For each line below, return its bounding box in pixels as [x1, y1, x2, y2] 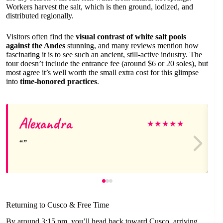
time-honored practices [20, 77, 97, 86]
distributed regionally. [6, 11, 74, 20]
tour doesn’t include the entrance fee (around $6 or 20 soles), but [6, 59, 208, 68]
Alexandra [19, 114, 72, 133]
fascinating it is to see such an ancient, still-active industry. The [6, 50, 202, 59]
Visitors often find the [6, 32, 76, 41]
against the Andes [6, 41, 65, 50]
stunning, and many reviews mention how [65, 41, 199, 50]
